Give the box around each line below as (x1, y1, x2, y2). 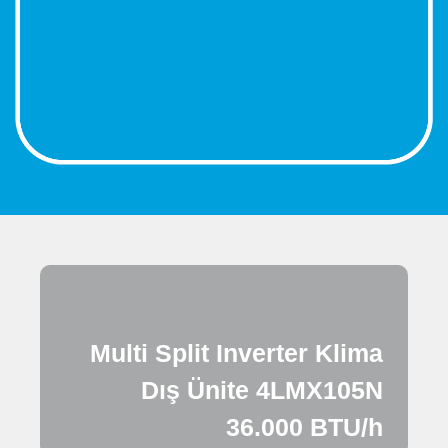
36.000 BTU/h (226, 412, 383, 441)
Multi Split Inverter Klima (90, 338, 383, 367)
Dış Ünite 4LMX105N (141, 375, 383, 404)
